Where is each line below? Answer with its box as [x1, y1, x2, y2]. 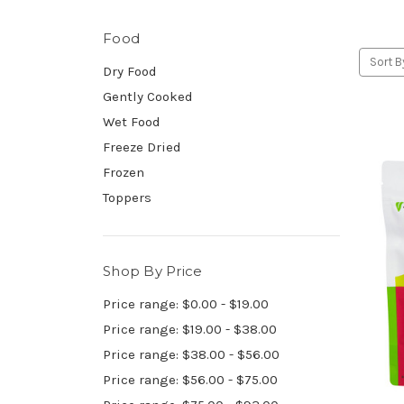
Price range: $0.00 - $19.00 [103, 295, 269, 312]
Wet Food [103, 113, 161, 130]
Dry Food [103, 62, 157, 79]
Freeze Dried [103, 138, 181, 155]
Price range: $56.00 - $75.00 [103, 371, 278, 388]
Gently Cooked [103, 87, 193, 105]
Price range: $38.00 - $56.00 [103, 345, 280, 363]
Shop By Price [103, 262, 203, 280]
